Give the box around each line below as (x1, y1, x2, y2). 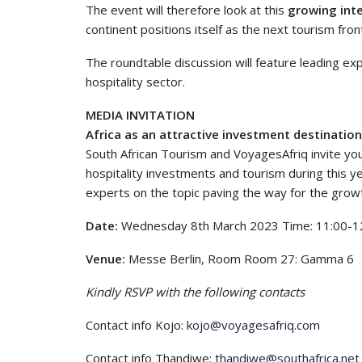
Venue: (86, 250, 125, 267)
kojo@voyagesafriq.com (187, 317, 320, 333)
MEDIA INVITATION (86, 107, 195, 123)
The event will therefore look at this (86, 2, 288, 18)
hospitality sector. (86, 74, 185, 90)
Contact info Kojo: (86, 317, 187, 333)
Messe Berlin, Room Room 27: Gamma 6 (125, 250, 354, 267)
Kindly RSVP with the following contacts (86, 284, 305, 300)
